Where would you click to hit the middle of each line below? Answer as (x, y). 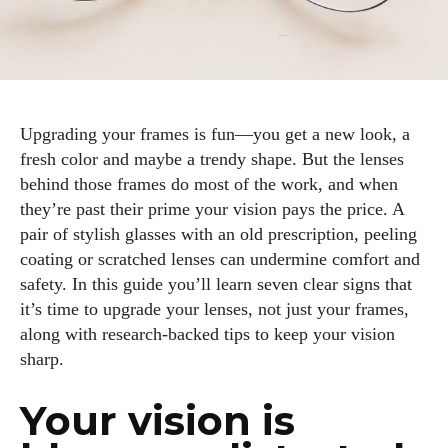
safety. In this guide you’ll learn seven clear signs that (216, 284)
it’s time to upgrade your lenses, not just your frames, (214, 309)
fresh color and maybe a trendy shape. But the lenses (212, 159)
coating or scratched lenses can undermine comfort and (220, 259)
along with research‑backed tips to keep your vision (207, 334)
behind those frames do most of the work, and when (209, 184)
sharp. (42, 359)
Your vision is (157, 420)
